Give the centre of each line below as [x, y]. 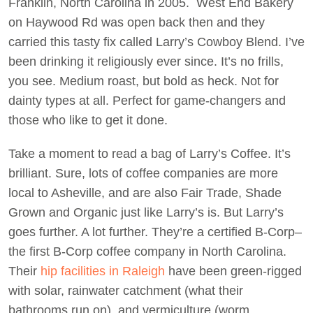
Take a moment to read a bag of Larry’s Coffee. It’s [150, 154]
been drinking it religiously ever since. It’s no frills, [146, 61]
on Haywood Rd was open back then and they [137, 22]
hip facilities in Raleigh [103, 271]
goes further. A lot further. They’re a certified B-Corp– [155, 232]
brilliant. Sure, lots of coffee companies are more [143, 173]
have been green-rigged [233, 271]
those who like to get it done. [88, 120]
